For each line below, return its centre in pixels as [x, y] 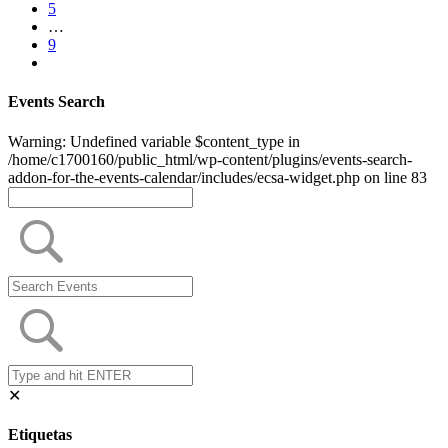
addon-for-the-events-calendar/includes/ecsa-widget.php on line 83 [217, 177]
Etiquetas [40, 434]
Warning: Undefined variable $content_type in [154, 141]
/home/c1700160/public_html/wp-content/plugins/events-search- [210, 159]
